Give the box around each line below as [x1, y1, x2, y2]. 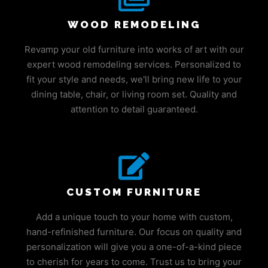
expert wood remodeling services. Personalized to [27, 59, 241, 71]
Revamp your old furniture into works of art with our [24, 44, 244, 56]
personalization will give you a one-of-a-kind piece [26, 240, 242, 252]
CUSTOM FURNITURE [66, 185, 202, 198]
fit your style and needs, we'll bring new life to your [26, 74, 242, 86]
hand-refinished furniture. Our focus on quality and [26, 226, 242, 237]
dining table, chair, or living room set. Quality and [31, 89, 237, 100]
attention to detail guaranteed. [70, 103, 198, 115]
